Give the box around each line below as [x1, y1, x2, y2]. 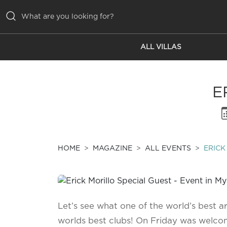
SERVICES [10, 121, 52, 129]
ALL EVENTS [145, 145, 191, 153]
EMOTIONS [10, 100, 56, 109]
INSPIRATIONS [10, 80, 71, 89]
